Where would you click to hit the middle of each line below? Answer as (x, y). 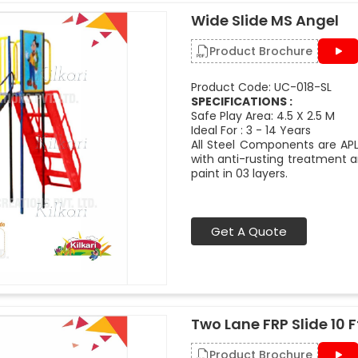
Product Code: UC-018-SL (261, 87)
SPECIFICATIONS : (242, 101)
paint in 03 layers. (239, 173)
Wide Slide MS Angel (265, 20)
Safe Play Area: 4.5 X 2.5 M (263, 116)
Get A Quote (249, 231)
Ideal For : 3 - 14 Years (251, 130)
